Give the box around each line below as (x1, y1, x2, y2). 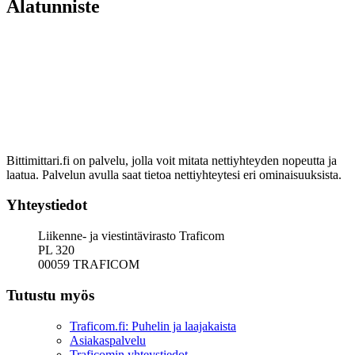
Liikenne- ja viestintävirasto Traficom (38, 229, 224, 243)
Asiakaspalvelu (70, 333, 146, 347)
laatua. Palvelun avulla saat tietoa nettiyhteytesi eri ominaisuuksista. (6, 167, 342, 181)
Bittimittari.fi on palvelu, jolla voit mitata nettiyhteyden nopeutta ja (6, 153, 337, 167)
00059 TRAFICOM (38, 258, 139, 272)
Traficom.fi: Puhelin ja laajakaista (70, 319, 236, 333)
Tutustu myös (6, 286, 94, 303)
